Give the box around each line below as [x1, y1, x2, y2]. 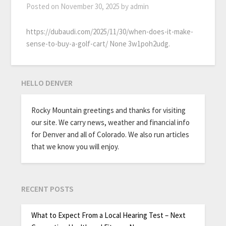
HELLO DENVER [21, 78, 73, 88]
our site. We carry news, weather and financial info [31, 118, 190, 128]
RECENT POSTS [21, 184, 74, 194]
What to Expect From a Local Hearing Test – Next [31, 210, 186, 220]
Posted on [26, 2, 61, 12]
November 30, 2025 [61, 2, 120, 12]
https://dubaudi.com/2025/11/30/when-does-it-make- [26, 27, 194, 37]
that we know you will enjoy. [31, 142, 120, 152]
